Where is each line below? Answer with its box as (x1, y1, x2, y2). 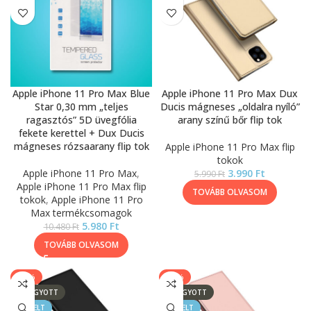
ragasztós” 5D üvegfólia (26, 113, 137, 126)
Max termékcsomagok (31, 206, 132, 219)
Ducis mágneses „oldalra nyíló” (160, 100, 300, 113)
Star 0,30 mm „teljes (34, 100, 128, 113)
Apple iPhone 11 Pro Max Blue (12, 87, 150, 100)
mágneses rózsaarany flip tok (13, 140, 149, 153)
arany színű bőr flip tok (178, 113, 282, 126)
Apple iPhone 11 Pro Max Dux (162, 87, 298, 100)
